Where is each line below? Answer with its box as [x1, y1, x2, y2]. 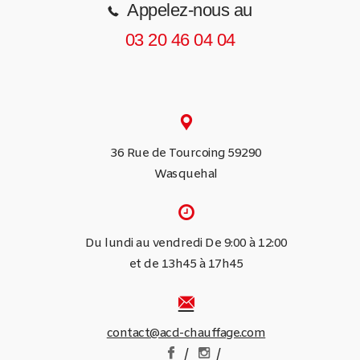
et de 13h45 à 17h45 [129, 256, 243, 272]
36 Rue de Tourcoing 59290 [110, 145, 262, 162]
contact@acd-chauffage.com [106, 325, 266, 342]
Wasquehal [154, 166, 218, 182]
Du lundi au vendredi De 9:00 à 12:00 [84, 235, 288, 252]
